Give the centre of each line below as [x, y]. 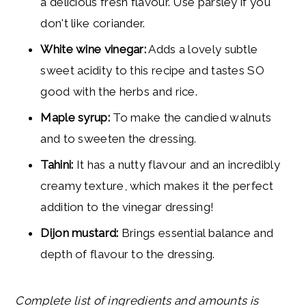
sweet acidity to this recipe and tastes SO [152, 71]
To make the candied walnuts [192, 118]
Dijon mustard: [81, 233]
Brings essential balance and [197, 233]
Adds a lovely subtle [202, 50]
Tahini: [57, 165]
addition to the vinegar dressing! [127, 207]
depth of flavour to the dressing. [128, 254]
